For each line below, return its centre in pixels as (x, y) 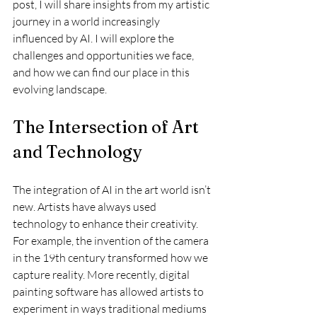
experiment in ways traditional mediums (111, 308)
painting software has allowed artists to (109, 291)
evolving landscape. (60, 89)
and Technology (77, 151)
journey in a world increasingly (87, 21)
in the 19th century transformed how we (111, 257)
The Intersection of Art (108, 127)
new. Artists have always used (86, 206)
